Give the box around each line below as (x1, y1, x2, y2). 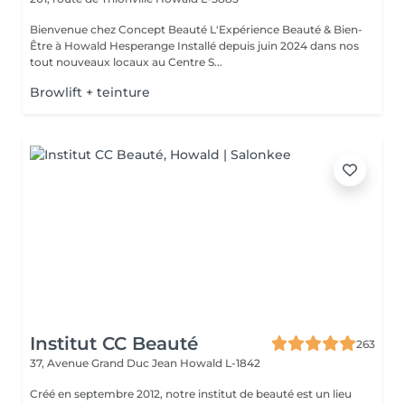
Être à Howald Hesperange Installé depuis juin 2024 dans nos (30, 39, 359, 52)
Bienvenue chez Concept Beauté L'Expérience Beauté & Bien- (30, 23, 210, 36)
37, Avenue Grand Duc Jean (30, 356, 180, 370)
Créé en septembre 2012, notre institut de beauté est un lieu (30, 387, 352, 400)
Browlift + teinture (30, 84, 150, 100)
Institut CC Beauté (30, 333, 198, 354)
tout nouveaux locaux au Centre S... (30, 55, 222, 69)
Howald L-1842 (180, 356, 260, 370)
